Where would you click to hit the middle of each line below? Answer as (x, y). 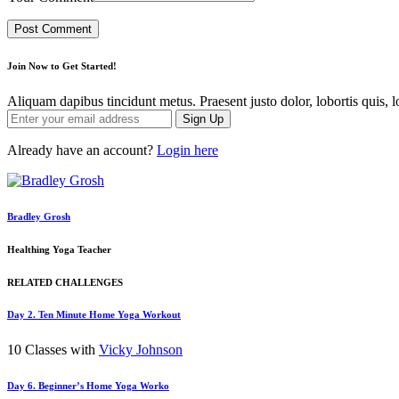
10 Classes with (51, 350)
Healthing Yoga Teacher (59, 249)
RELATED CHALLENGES (65, 282)
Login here (187, 150)
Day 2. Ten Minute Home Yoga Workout (94, 315)
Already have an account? (82, 150)
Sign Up (203, 118)
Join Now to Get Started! (62, 65)
